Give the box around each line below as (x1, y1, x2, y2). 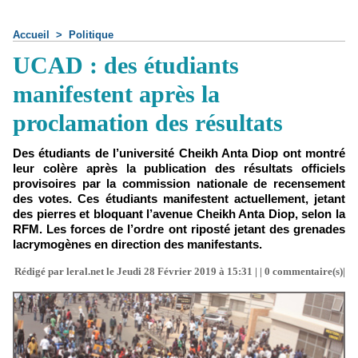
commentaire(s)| (270, 265, 345, 277)
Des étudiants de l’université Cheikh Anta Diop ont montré (13, 146, 345, 160)
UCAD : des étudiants (13, 52, 239, 78)
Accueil (13, 29, 50, 41)
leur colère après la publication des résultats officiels (13, 161, 345, 175)
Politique (69, 29, 113, 41)
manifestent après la (13, 81, 220, 107)
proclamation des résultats (13, 109, 283, 136)
